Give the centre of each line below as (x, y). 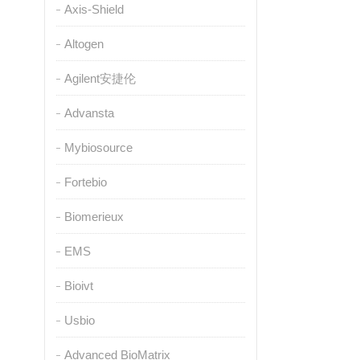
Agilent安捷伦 (100, 78)
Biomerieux (94, 217)
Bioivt (78, 286)
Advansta (89, 113)
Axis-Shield (94, 9)
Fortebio (85, 182)
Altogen (84, 44)
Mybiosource (98, 147)
